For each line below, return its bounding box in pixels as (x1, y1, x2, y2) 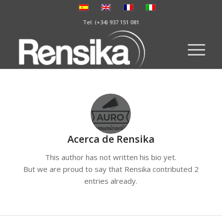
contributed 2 (150, 164, 199, 174)
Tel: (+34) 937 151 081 (82, 18, 139, 26)
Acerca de (67, 132, 116, 146)
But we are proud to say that (23, 164, 124, 174)
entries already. (84, 175, 138, 186)
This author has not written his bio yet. (45, 152, 177, 162)
